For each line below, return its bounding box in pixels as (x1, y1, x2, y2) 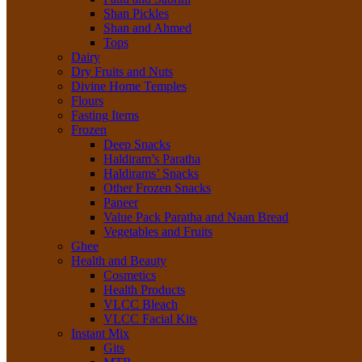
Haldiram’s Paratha (103, 152, 200, 166)
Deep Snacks (103, 137, 170, 151)
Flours (71, 94, 103, 107)
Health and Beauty (71, 254, 166, 267)
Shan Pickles (103, 6, 169, 20)
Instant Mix (71, 326, 129, 340)
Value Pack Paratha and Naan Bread (103, 210, 288, 224)
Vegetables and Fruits (103, 225, 213, 238)
